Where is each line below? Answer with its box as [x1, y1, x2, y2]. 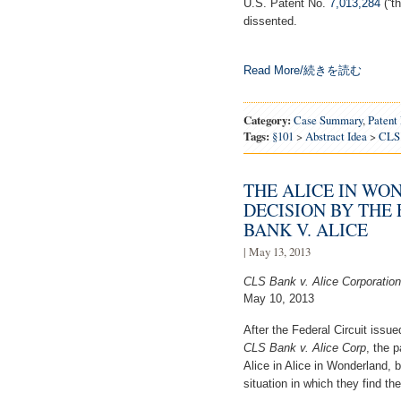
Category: [243, 111, 291, 128]
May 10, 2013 [243, 291, 314, 305]
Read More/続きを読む [243, 63, 362, 77]
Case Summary [294, 111, 363, 128]
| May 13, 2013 [243, 243, 311, 260]
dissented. [243, 13, 297, 28]
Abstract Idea [305, 127, 367, 144]
